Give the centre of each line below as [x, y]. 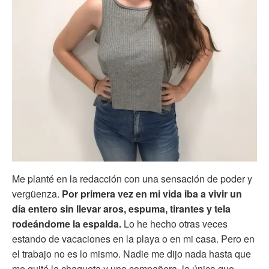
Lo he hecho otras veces [174, 223]
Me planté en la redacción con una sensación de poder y [132, 178]
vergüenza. [37, 193]
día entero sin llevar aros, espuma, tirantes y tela [121, 208]
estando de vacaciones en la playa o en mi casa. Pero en [133, 238]
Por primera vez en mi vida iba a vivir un [152, 193]
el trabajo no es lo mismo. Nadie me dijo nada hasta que [131, 253]
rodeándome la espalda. [67, 223]
